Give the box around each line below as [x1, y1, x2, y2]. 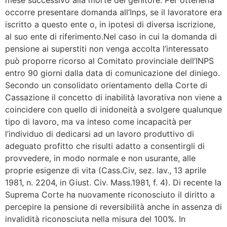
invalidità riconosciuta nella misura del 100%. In [5, 213, 185, 224]
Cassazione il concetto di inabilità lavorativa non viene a [5, 92, 222, 102]
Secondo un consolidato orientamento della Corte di [5, 80, 207, 90]
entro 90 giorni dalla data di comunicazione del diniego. [5, 67, 220, 78]
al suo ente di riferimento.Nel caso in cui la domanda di [5, 31, 217, 42]
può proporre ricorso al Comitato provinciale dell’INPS [5, 55, 214, 66]
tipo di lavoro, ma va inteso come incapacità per [5, 116, 192, 127]
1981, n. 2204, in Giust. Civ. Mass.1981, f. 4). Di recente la [5, 177, 221, 187]
